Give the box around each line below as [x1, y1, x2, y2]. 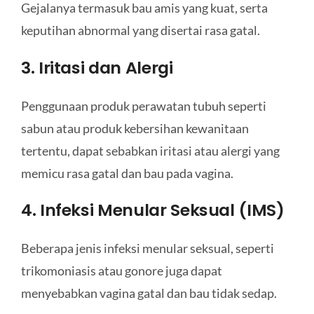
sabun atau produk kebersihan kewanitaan [20, 120, 249, 136]
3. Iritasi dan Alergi [20, 56, 173, 80]
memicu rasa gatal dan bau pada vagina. [20, 165, 233, 181]
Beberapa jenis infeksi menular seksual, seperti [20, 240, 274, 257]
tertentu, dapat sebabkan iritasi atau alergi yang [20, 142, 280, 158]
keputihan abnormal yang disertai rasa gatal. [20, 22, 260, 39]
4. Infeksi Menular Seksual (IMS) [20, 198, 285, 222]
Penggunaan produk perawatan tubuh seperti [20, 97, 266, 114]
